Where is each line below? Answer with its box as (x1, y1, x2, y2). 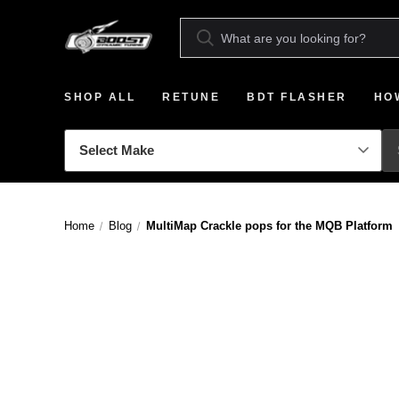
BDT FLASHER (247, 91, 347, 103)
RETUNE (162, 91, 220, 103)
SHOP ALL (64, 91, 135, 103)
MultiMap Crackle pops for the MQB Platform (145, 219, 393, 232)
